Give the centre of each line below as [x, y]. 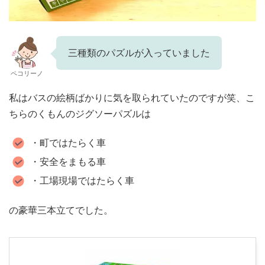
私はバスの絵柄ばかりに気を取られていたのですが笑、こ [132, 98]
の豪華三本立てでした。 [61, 211]
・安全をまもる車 [68, 162]
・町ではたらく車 [68, 143]
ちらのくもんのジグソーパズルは [80, 114]
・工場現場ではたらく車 [82, 181]
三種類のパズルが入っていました [139, 53]
